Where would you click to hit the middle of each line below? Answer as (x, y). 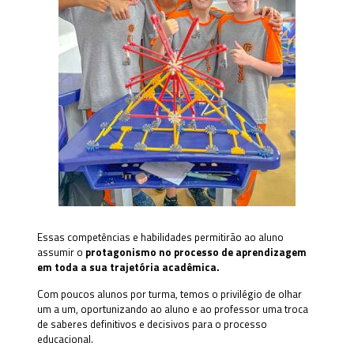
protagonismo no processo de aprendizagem (196, 252)
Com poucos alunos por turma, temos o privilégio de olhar (169, 294)
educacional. (65, 339)
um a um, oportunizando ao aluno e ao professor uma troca (172, 309)
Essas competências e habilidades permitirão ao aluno (160, 237)
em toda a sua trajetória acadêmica (126, 267)
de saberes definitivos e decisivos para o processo (152, 324)
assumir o (61, 252)
